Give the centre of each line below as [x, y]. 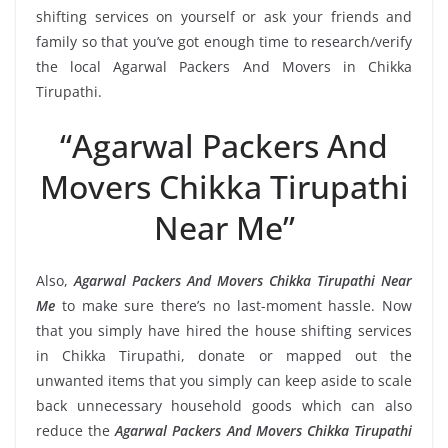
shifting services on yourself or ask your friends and [224, 16]
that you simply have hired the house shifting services [224, 330]
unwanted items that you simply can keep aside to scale [224, 380]
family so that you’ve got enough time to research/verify [224, 41]
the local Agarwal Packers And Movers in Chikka [224, 66]
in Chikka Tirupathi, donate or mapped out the [224, 355]
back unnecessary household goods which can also [224, 405]
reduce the [76, 430]
